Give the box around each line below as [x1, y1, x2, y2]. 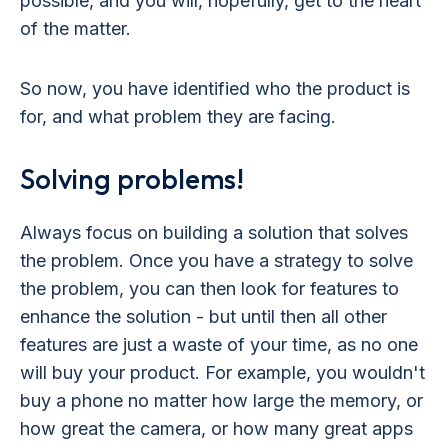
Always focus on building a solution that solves [20, 221, 408, 243]
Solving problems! [20, 160, 244, 196]
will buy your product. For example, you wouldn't [20, 361, 425, 383]
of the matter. [20, 17, 131, 39]
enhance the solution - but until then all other [20, 305, 387, 327]
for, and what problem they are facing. [20, 105, 336, 127]
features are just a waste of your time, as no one [20, 333, 418, 355]
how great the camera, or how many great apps [20, 417, 413, 439]
